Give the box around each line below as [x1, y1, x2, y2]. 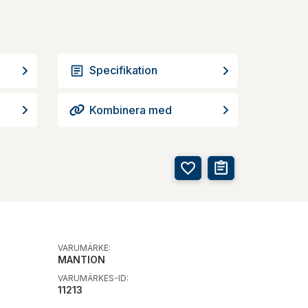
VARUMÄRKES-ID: [57, 272, 129, 283]
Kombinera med [89, 102, 172, 117]
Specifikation [89, 63, 157, 77]
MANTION [57, 253, 105, 265]
